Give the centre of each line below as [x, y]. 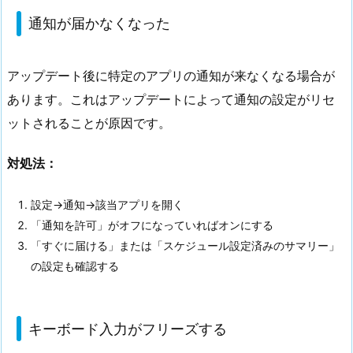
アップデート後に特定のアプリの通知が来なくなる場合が [171, 75]
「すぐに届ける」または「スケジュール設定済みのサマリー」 [185, 246]
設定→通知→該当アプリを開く [107, 205]
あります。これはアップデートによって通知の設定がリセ [171, 99]
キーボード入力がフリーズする [127, 329]
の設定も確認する [75, 266]
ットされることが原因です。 [89, 123]
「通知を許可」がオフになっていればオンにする [152, 225]
